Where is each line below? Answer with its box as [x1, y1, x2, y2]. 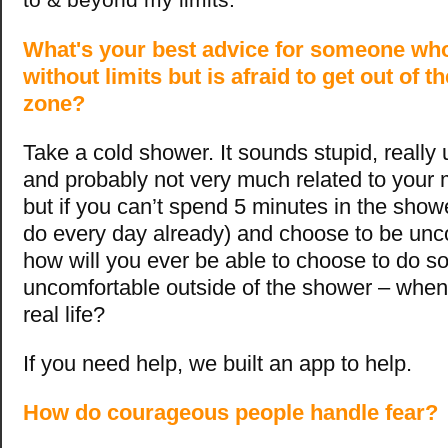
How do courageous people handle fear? [23, 399, 444, 425]
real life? [23, 301, 105, 327]
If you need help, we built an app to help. [23, 350, 412, 376]
